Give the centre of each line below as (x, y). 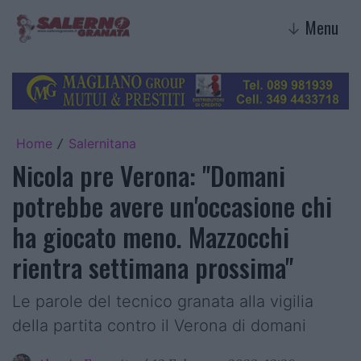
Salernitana (102, 143)
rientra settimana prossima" (153, 267)
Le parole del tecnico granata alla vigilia (163, 301)
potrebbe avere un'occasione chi (172, 205)
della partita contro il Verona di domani (159, 325)
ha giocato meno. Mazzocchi (151, 236)
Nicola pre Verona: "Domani (149, 175)
